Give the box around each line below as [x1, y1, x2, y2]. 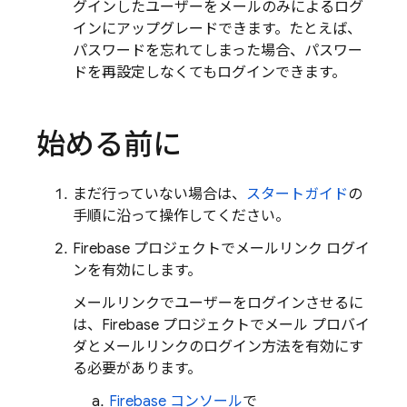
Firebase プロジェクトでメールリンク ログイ [73, 240, 370, 258]
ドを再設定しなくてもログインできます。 [73, 64, 346, 82]
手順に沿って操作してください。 [73, 207, 290, 225]
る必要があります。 [73, 360, 202, 378]
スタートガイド [246, 185, 348, 203]
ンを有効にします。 [73, 262, 202, 280]
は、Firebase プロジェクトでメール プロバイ [73, 316, 370, 334]
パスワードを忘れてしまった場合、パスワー [73, 42, 362, 60]
